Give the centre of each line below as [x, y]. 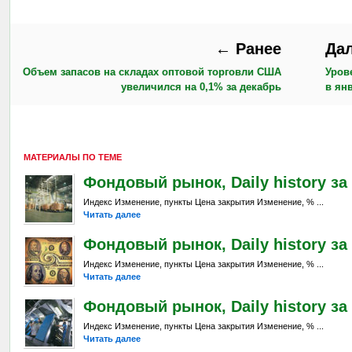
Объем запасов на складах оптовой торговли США [152, 72]
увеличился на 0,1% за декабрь [201, 87]
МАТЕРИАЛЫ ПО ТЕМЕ [72, 157]
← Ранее [248, 49]
